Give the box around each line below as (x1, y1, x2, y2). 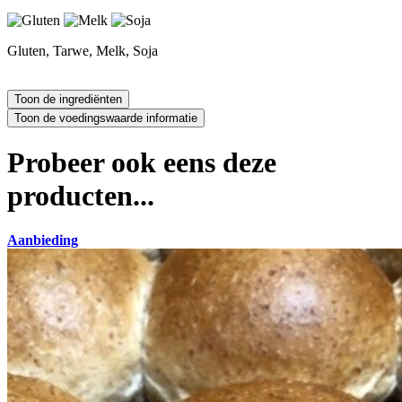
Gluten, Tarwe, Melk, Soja (7, 43, 158, 59)
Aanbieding (7, 232, 78, 248)
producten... (7, 179, 154, 213)
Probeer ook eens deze (7, 146, 276, 179)
